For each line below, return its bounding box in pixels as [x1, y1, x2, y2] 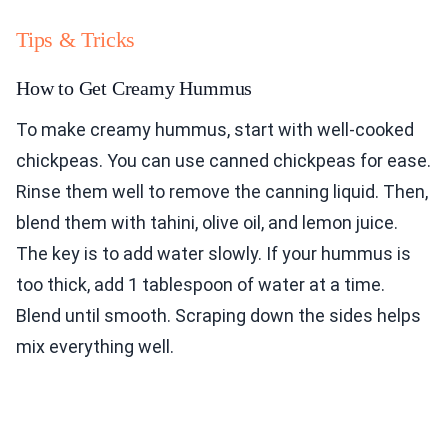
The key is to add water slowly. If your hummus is [16, 243, 411, 265]
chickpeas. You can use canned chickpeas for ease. [16, 150, 431, 172]
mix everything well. [16, 336, 174, 358]
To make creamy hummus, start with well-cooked [16, 119, 414, 141]
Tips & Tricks [16, 27, 136, 53]
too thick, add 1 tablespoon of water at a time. [16, 274, 385, 296]
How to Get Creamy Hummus [16, 77, 253, 100]
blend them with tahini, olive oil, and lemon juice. [16, 212, 398, 234]
